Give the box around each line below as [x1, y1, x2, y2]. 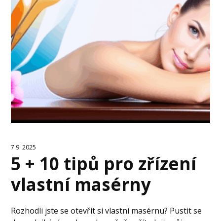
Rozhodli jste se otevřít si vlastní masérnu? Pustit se [11, 205, 202, 217]
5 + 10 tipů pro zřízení [11, 152, 197, 176]
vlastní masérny [11, 173, 151, 196]
